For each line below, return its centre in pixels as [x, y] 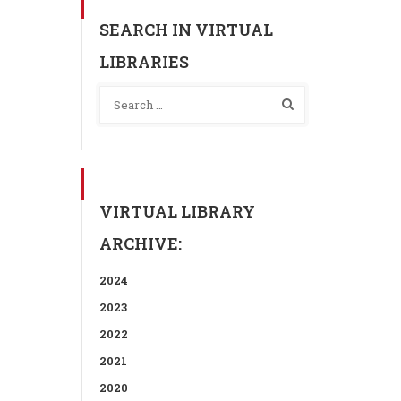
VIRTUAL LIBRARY [177, 211]
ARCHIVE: [141, 243]
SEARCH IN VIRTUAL [186, 30]
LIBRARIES [144, 62]
